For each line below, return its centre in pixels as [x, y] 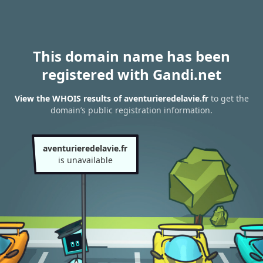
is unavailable [85, 160]
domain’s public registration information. [131, 110]
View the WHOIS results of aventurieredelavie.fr [111, 99]
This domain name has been [131, 56]
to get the [228, 99]
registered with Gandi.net [131, 74]
